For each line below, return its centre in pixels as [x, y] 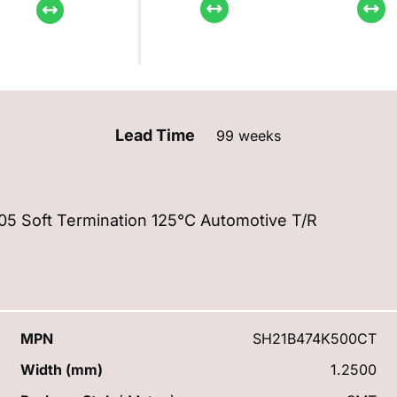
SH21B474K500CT [314, 338]
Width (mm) [62, 369]
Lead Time [157, 135]
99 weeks [249, 135]
